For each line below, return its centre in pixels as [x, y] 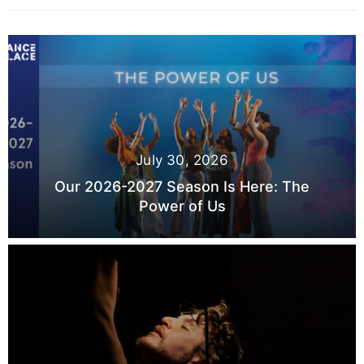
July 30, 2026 [182, 160]
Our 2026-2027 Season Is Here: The [182, 186]
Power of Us [182, 206]
